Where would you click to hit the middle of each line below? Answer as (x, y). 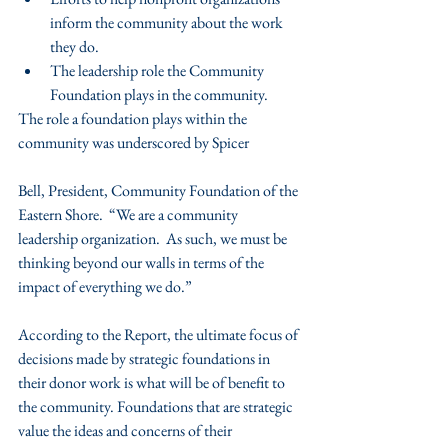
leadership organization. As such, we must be (154, 238)
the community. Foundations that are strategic (157, 406)
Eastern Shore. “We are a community (129, 214)
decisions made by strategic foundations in (145, 358)
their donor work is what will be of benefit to (153, 382)
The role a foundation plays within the (134, 118)
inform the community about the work (168, 22)
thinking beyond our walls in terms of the (142, 262)
